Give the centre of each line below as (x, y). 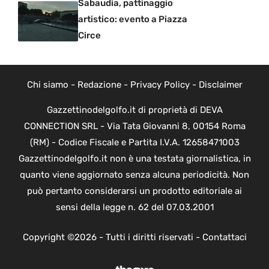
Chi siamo (47, 85)
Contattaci (224, 237)
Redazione (99, 85)
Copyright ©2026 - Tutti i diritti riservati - (112, 237)
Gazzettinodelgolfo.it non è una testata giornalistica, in (134, 159)
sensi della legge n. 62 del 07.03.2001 (134, 207)
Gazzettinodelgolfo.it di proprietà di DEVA (134, 110)
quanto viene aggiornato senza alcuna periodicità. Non (134, 175)
